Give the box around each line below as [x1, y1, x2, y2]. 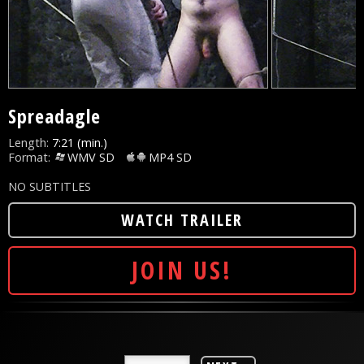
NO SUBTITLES [8, 178, 91, 194]
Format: [8, 149, 50, 165]
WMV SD [67, 149, 115, 165]
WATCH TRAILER [121, 208, 243, 231]
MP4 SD [149, 149, 192, 165]
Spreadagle [8, 102, 101, 129]
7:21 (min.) [49, 134, 107, 150]
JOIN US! [132, 253, 232, 287]
